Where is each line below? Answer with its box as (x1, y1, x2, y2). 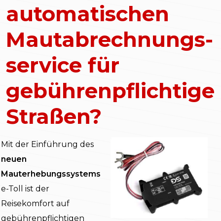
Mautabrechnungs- (6, 27, 213, 53)
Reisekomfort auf (1, 199, 70, 209)
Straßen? (6, 104, 102, 130)
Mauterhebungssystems (1, 169, 101, 179)
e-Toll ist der (1, 184, 49, 194)
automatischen (6, 1, 169, 27)
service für (6, 52, 119, 78)
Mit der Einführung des (1, 140, 94, 149)
